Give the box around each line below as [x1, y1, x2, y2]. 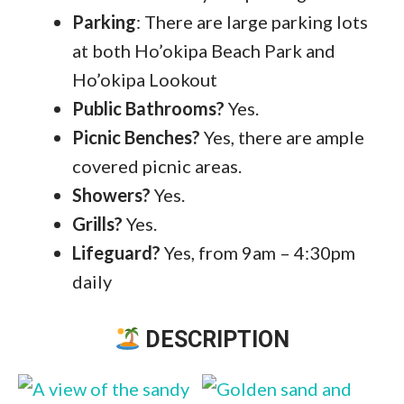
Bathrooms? [125, 97, 225, 120]
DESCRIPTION [140, 326, 290, 353]
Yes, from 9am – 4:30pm [161, 242, 355, 264]
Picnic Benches [72, 126, 192, 149]
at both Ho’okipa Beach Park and [72, 40, 335, 62]
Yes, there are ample [204, 126, 364, 149]
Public [72, 97, 122, 120]
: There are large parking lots [136, 11, 368, 33]
